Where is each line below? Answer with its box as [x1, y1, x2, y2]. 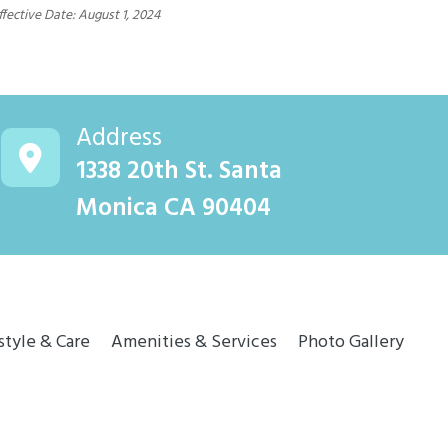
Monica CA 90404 [76, 189, 272, 230]
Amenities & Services [111, 328, 277, 358]
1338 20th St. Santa [76, 152, 283, 193]
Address [76, 119, 163, 160]
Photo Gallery [298, 328, 404, 358]
